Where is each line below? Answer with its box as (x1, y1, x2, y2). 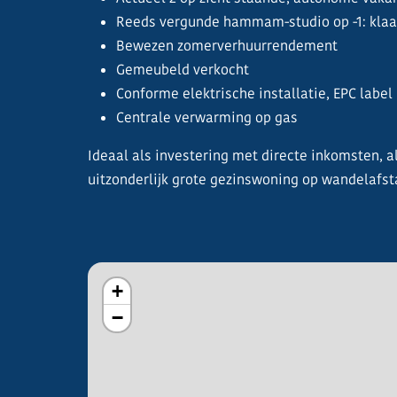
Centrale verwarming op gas (116, 108, 298, 127)
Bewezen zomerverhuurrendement (116, 36, 338, 55)
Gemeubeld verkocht (116, 60, 249, 79)
